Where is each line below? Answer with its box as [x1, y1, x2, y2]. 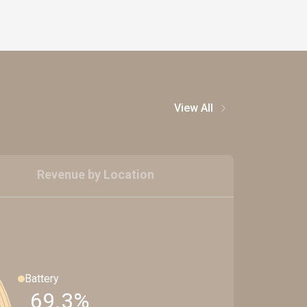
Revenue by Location [37, 167, 155, 182]
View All [174, 101, 213, 114]
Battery [24, 271, 59, 285]
